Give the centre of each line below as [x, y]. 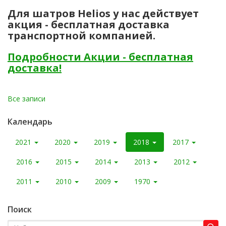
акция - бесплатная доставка [89, 24]
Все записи [26, 99]
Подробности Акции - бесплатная [100, 57]
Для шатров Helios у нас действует [103, 13]
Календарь [30, 122]
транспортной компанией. [81, 36]
